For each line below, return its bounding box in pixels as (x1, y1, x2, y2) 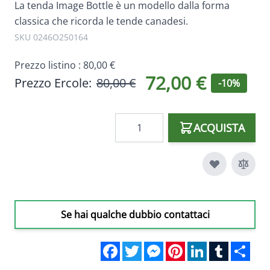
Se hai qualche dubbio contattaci (60, 208, 210, 222)
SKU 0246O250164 (14, 31, 88, 43)
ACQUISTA (193, 121, 245, 136)
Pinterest (185, 240, 227, 254)
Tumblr (228, 240, 262, 254)
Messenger (163, 240, 213, 254)
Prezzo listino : (14, 58, 83, 72)
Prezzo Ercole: (14, 75, 92, 92)
